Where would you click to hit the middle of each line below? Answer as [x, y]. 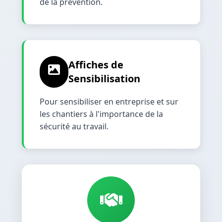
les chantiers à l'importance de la [101, 114]
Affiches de [96, 64]
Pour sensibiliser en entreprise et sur [109, 101]
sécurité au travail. [74, 126]
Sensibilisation [104, 78]
